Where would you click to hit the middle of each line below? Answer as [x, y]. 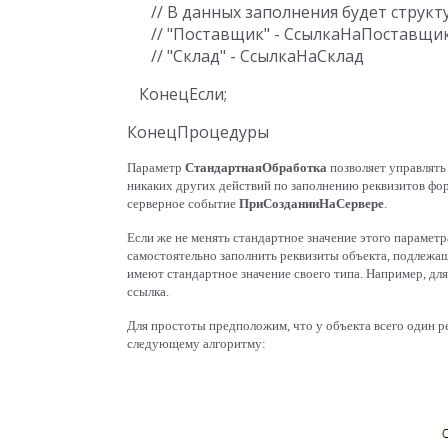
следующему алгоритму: [196, 343]
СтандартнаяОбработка [257, 167]
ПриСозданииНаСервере [311, 203]
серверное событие [183, 203]
